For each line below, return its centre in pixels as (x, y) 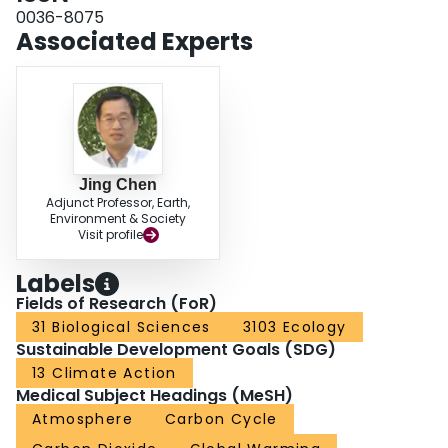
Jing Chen (118, 185)
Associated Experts (134, 42)
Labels (55, 284)
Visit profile (110, 235)
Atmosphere (82, 419)
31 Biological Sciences (121, 327)
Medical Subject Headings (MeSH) (154, 396)
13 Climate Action (104, 373)
